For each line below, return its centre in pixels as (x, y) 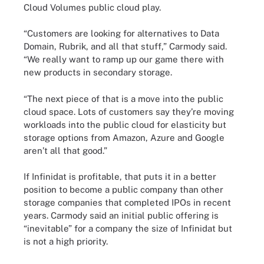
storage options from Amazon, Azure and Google (124, 137)
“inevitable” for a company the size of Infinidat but (128, 228)
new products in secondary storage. (98, 72)
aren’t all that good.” (65, 150)
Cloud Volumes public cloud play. (92, 7)
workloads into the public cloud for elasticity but (125, 124)
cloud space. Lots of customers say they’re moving (129, 111)
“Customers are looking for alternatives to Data (121, 33)
